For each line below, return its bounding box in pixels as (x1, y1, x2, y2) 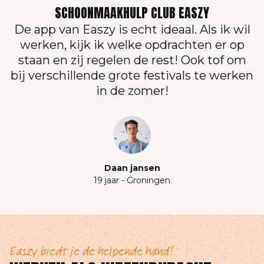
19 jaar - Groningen (94, 174, 170, 186)
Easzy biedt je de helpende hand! (9, 242, 174, 260)
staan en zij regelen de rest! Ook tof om (18, 52, 246, 67)
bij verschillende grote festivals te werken (11, 68, 253, 82)
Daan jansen (104, 162, 160, 173)
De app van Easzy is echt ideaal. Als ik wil (14, 22, 250, 37)
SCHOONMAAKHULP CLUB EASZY (55, 2, 209, 22)
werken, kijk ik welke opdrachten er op (19, 37, 245, 52)
